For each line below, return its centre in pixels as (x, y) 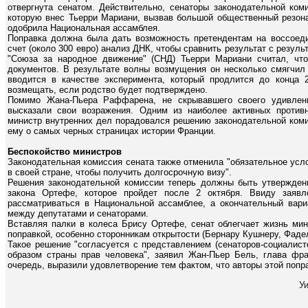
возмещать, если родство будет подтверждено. (108, 90)
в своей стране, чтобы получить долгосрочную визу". (120, 173)
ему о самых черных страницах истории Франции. (112, 131)
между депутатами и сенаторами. (78, 214)
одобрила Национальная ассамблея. (84, 28)
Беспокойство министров (65, 152)
